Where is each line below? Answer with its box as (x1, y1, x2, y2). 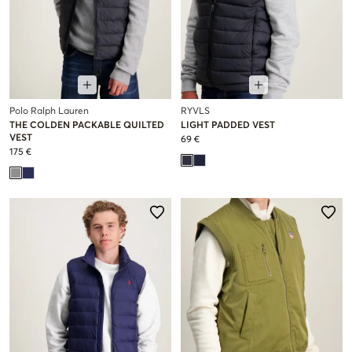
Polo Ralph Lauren (9, 107, 89, 117)
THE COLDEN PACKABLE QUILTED (9, 121, 164, 131)
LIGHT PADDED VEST (181, 121, 275, 131)
